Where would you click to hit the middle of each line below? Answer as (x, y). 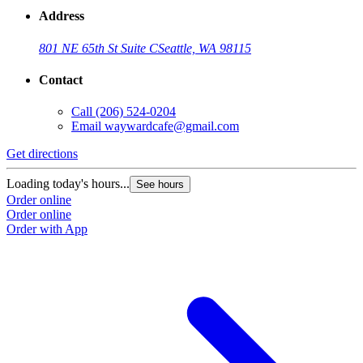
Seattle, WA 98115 (205, 48)
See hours (160, 185)
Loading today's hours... (68, 184)
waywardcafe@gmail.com (172, 126)
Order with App (47, 229)
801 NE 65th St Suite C (98, 48)
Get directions (42, 154)
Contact (61, 80)
